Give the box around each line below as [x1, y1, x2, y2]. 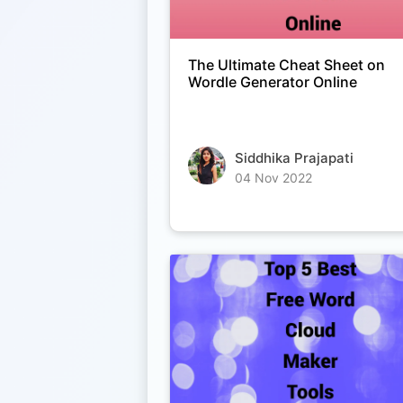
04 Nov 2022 [235, 170, 313, 186]
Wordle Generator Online [188, 73, 358, 92]
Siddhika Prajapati [235, 149, 354, 167]
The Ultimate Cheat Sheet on [188, 56, 386, 75]
